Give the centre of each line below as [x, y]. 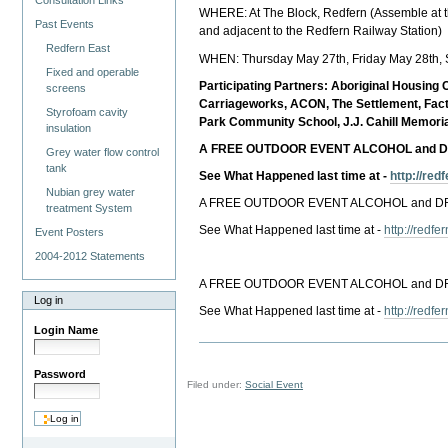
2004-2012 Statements [90, 255]
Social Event [274, 384]
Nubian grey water [91, 191]
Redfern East [78, 47]
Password [60, 373]
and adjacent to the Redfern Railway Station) [321, 31]
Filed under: [216, 384]
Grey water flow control [103, 151]
